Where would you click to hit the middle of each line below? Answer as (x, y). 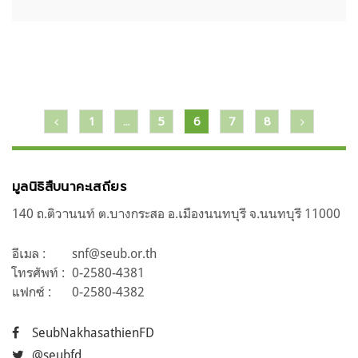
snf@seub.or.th (114, 253)
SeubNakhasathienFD (93, 332)
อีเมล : (29, 253)
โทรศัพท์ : (38, 272)
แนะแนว (48, 124)
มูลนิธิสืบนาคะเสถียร (69, 187)
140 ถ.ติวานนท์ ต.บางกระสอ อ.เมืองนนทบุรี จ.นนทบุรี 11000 (176, 213)
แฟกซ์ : (32, 291)
